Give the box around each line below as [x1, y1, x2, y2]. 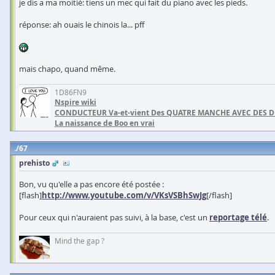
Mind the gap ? [55, 236, 104, 246]
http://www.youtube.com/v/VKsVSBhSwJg [42, 190, 206, 201]
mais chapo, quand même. [19, 63, 115, 75]
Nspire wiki [55, 97, 96, 108]
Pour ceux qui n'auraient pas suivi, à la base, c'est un [19, 212, 209, 223]
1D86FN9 [55, 87, 87, 98]
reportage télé [209, 212, 267, 223]
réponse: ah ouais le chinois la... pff [19, 19, 144, 31]
